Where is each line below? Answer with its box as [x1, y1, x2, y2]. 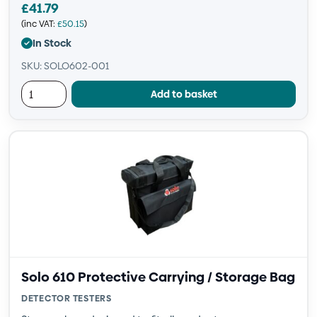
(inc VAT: [21, 18, 57, 30]
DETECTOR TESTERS [21, 292, 112, 304]
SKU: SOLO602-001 [21, 59, 109, 73]
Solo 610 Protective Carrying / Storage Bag [21, 267, 295, 287]
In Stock [33, 35, 71, 50]
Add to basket [150, 86, 217, 101]
